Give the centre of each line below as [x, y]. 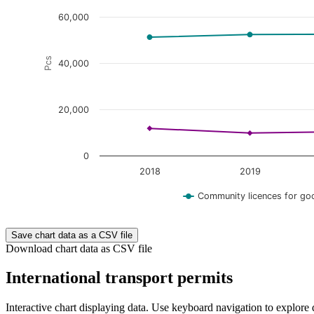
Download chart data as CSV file [79, 248]
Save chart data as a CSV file [72, 235]
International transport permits [119, 278]
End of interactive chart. [87, 220]
